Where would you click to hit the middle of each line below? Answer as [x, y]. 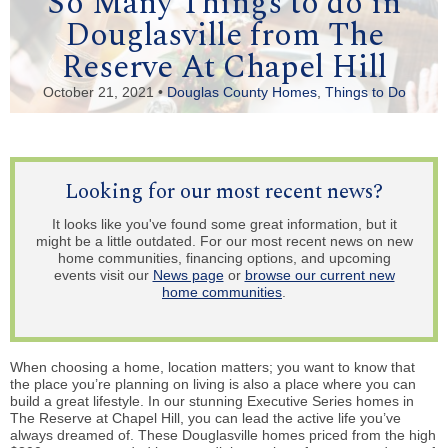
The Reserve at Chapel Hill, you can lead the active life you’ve [205, 417]
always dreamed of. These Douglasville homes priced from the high [223, 434]
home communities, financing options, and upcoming [224, 257]
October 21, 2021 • [104, 92]
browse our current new [319, 274]
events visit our [103, 274]
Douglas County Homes [241, 92]
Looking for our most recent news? [224, 192]
